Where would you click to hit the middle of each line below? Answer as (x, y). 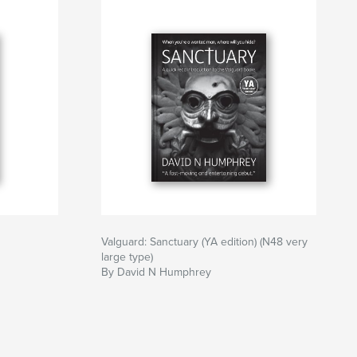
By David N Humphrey (156, 273)
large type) (127, 257)
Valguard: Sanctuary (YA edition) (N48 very (204, 242)
